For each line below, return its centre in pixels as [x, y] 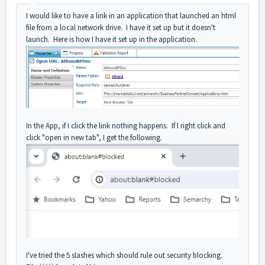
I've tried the [46, 255]
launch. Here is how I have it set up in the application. [112, 39]
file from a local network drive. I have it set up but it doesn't [121, 27]
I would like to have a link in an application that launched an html [131, 15]
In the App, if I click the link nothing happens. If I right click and [126, 125]
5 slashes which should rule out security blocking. [144, 255]
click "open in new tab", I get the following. [94, 137]
